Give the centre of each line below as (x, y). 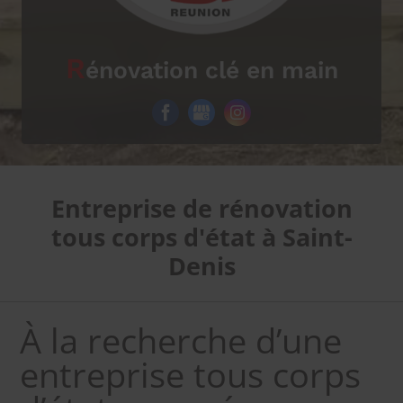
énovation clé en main (211, 70)
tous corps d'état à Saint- (201, 237)
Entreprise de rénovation (201, 209)
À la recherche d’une (181, 340)
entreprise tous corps (191, 374)
